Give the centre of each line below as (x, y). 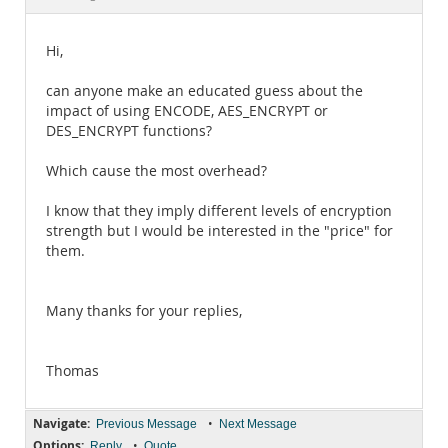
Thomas (72, 371)
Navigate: (61, 423)
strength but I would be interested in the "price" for (219, 231)
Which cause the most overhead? (156, 171)
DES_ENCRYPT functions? (129, 131)
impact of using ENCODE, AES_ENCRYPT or (187, 111)
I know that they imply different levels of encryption (219, 211)
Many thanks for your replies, (144, 311)
